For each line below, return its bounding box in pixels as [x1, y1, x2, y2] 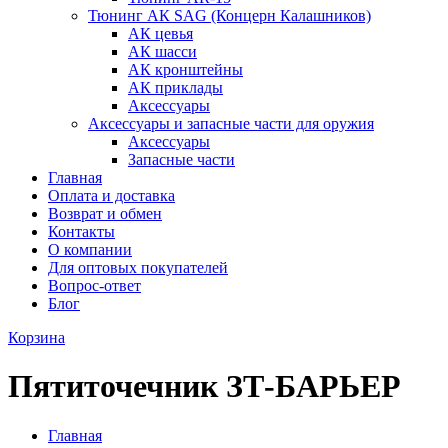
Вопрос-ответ [48, 277, 141, 294]
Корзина [8, 329, 65, 346]
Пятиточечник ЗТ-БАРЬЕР [8, 368, 401, 405]
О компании [48, 241, 132, 258]
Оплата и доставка [48, 187, 175, 204]
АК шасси [128, 43, 197, 60]
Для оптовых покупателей [48, 259, 228, 276]
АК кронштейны [128, 61, 243, 78]
